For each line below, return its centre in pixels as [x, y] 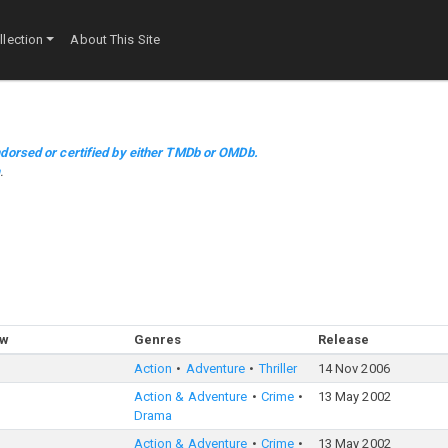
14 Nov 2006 [353, 368]
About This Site [115, 40]
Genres [157, 339]
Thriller [278, 368]
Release [343, 339]
